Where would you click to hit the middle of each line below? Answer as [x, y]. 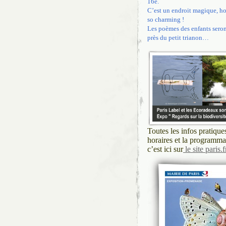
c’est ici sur [165, 149]
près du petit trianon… [178, 38]
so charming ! [166, 20]
